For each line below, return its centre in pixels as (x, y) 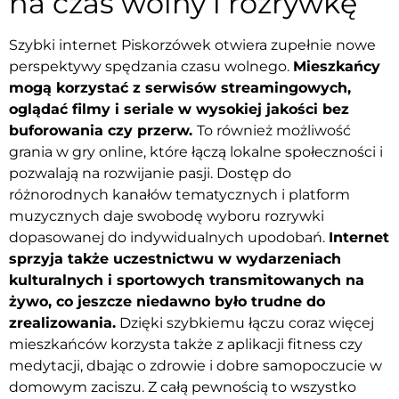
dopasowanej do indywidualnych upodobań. (169, 237)
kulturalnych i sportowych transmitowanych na (187, 280)
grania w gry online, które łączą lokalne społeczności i (196, 151)
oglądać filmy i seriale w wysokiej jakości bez (179, 109)
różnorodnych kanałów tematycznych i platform (179, 194)
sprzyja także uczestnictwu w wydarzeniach (175, 258)
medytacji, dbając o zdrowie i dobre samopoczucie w (195, 365)
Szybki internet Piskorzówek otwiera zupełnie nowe (192, 45)
